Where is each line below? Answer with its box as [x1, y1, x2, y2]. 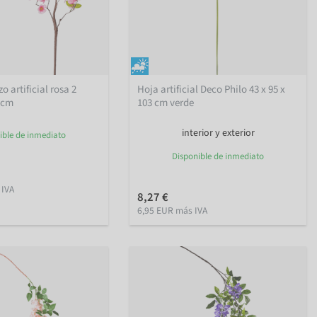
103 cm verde [137, 96, 195, 111]
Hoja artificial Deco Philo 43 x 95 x [137, 82, 286, 98]
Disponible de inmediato [172, 150, 264, 163]
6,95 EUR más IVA [137, 204, 208, 218]
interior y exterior [181, 126, 255, 141]
